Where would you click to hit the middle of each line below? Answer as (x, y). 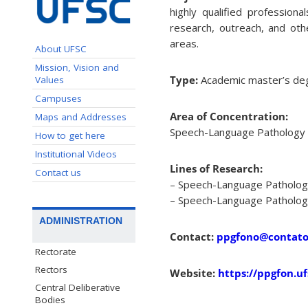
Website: (192, 273)
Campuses (58, 98)
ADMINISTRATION (81, 220)
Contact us (58, 172)
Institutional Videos (76, 154)
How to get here (70, 135)
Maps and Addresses (81, 117)
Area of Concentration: (229, 117)
